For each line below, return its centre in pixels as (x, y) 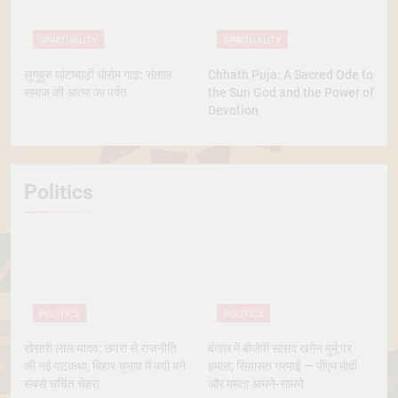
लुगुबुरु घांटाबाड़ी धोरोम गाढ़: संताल (98, 75)
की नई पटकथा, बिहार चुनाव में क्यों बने (105, 366)
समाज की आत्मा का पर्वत (76, 93)
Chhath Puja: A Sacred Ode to (291, 75)
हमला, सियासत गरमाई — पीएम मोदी (283, 366)
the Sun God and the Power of (291, 93)
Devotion (233, 111)
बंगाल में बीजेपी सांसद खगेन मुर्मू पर (280, 349)
